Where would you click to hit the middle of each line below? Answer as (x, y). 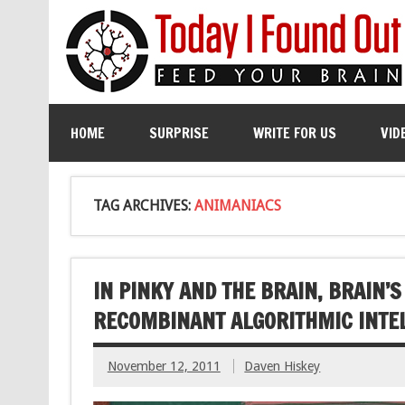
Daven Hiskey (283, 367)
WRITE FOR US (294, 133)
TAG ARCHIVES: (143, 206)
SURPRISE (179, 133)
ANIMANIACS (237, 206)
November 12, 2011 (164, 367)
